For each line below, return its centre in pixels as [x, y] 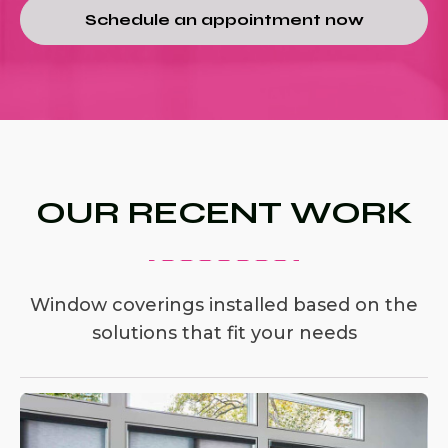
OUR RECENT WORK [224, 212]
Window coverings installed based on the [224, 305]
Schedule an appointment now [224, 19]
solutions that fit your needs [224, 333]
